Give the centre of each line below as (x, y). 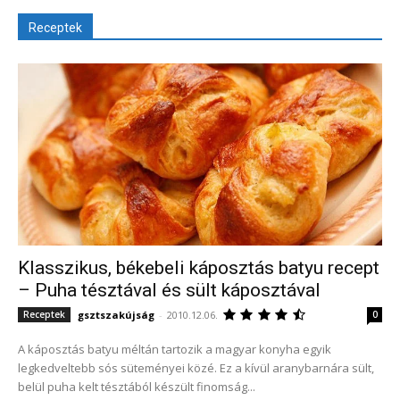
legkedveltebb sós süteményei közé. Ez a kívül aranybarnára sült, (196, 367)
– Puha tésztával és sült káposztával (169, 290)
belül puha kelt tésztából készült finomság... (137, 386)
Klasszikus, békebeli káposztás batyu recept (199, 267)
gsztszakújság (116, 314)
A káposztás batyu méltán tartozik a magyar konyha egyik (175, 349)
